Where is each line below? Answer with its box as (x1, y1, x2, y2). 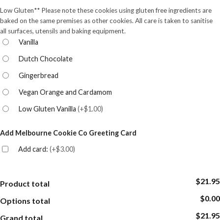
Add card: (18, 145, 50, 154)
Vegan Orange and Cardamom (19, 88, 112, 97)
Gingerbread (19, 71, 58, 80)
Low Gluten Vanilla (19, 105, 78, 113)
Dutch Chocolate (19, 55, 73, 63)
